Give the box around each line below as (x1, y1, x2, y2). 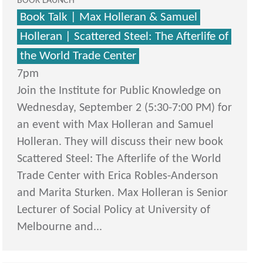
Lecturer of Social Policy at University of (17, 204, 211, 217)
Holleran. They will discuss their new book (17, 136, 224, 149)
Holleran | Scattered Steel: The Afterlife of (20, 31, 229, 43)
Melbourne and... (17, 221, 103, 234)
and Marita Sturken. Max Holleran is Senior (17, 187, 228, 200)
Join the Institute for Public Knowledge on (17, 85, 222, 97)
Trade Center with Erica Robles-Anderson (17, 170, 219, 183)
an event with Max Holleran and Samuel (17, 119, 214, 131)
